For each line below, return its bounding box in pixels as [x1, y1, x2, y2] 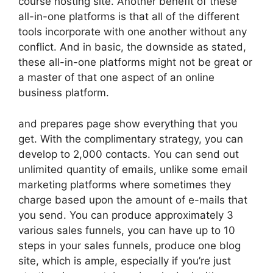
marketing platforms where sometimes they [18, 178, 231, 191]
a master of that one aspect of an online [18, 71, 214, 83]
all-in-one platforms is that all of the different [18, 10, 239, 23]
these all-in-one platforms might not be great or [18, 56, 252, 68]
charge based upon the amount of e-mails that [18, 193, 247, 206]
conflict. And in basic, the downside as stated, [18, 41, 246, 53]
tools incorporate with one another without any [18, 26, 247, 38]
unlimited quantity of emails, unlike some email [18, 163, 247, 175]
